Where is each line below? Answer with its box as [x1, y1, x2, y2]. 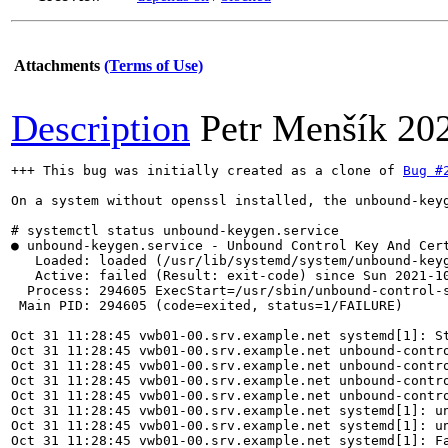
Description [11, 107, 190, 149]
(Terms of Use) [104, 57, 203, 74]
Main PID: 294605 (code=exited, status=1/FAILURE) [11, 298, 403, 313]
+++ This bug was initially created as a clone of [11, 163, 403, 178]
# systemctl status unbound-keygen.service [11, 223, 339, 238]
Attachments [14, 57, 100, 74]
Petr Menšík [200, 107, 387, 149]
